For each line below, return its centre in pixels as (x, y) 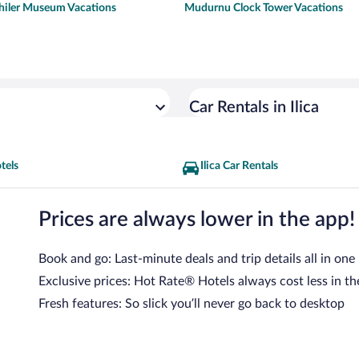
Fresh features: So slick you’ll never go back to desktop (192, 303)
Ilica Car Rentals (239, 166)
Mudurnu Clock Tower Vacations (264, 8)
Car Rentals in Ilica (254, 107)
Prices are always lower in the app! (197, 219)
